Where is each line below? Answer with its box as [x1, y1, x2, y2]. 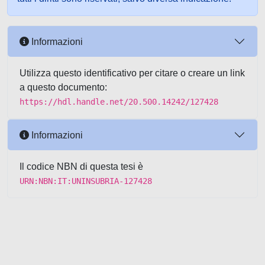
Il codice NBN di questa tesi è [20, 161, 143, 172]
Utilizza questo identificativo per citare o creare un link [20, 68, 245, 78]
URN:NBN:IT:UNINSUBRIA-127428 [20, 176, 152, 186]
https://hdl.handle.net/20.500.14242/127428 [20, 97, 218, 106]
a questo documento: [20, 82, 107, 92]
